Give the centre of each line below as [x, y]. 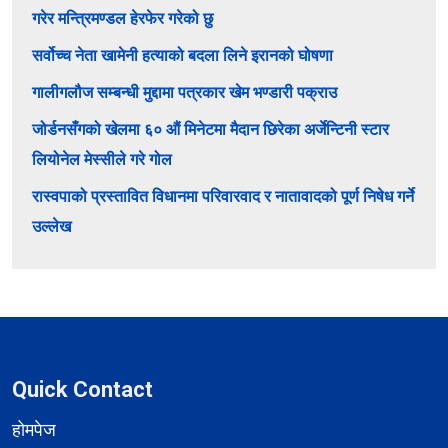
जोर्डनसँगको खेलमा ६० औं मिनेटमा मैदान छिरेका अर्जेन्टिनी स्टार [210, 130]
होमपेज [34, 430]
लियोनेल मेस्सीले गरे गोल [102, 160]
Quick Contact [82, 390]
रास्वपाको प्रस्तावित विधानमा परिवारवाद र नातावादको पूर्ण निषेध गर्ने [223, 197]
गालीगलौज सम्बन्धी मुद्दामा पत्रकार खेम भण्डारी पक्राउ [184, 93]
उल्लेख [51, 227]
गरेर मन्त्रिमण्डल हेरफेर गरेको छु [122, 19]
